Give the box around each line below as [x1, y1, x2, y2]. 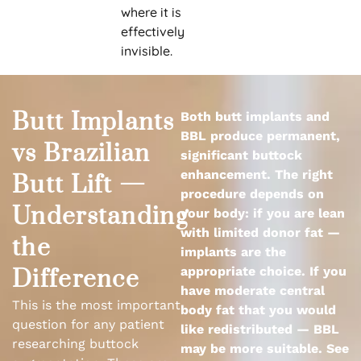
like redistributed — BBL [180, 322, 339, 337]
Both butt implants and [180, 109, 330, 124]
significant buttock [180, 147, 302, 163]
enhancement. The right [180, 167, 333, 182]
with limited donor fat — [180, 225, 340, 240]
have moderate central [180, 283, 325, 298]
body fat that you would [180, 302, 336, 317]
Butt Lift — [12, 170, 147, 201]
